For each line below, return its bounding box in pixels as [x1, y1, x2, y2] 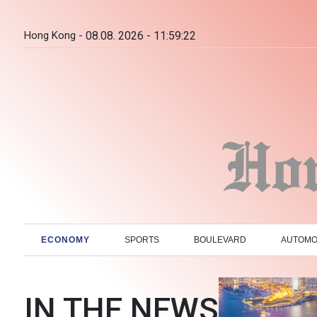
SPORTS [125, 234, 160, 245]
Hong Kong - [24, 29, 83, 42]
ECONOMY [41, 234, 91, 245]
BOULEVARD [193, 234, 246, 245]
